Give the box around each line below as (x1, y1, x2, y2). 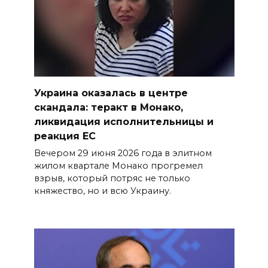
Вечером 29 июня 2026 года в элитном (33, 148, 212, 159)
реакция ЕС (33, 130, 96, 142)
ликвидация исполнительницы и (33, 115, 214, 127)
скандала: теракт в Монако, (33, 101, 183, 113)
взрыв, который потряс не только (33, 173, 190, 184)
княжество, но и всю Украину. (33, 185, 171, 197)
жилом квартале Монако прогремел (33, 160, 203, 172)
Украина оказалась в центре (33, 87, 188, 99)
